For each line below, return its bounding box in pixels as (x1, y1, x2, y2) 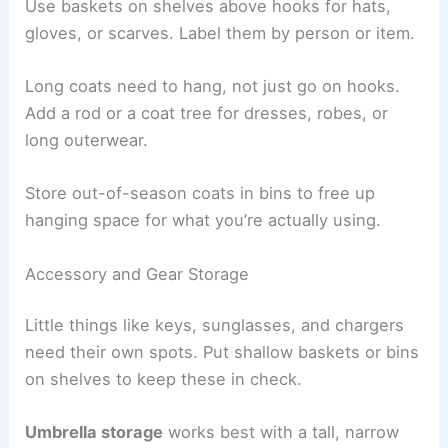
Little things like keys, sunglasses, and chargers (25, 315, 405, 336)
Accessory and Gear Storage (25, 263, 250, 284)
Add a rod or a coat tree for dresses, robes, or (25, 103, 389, 124)
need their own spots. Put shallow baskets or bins (25, 342, 420, 363)
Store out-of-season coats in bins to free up (25, 183, 376, 204)
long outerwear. (25, 130, 149, 151)
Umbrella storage (25, 422, 164, 443)
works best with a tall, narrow (163, 422, 400, 443)
